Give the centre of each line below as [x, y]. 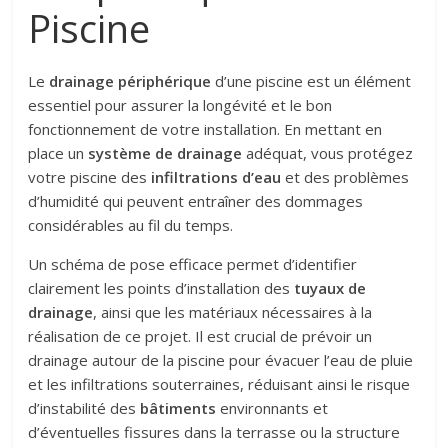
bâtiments [178, 407]
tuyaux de [330, 287]
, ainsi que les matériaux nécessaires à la [233, 311]
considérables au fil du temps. [131, 224]
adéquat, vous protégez [328, 152]
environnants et [272, 407]
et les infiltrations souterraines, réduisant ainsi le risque [219, 383]
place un [58, 152]
